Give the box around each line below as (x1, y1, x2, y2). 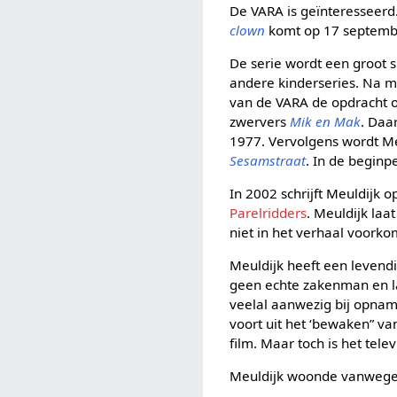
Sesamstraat (230, 151, 307, 169)
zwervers (230, 112, 291, 130)
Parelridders (230, 204, 307, 222)
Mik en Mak (290, 112, 362, 130)
